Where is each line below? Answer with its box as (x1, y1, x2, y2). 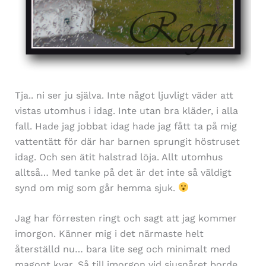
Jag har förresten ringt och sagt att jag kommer (14, 213, 237, 224)
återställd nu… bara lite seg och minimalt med (14, 243, 230, 255)
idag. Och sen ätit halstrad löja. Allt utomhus (14, 151, 223, 163)
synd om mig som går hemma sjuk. (14, 182, 178, 194)
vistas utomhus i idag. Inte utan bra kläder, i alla (14, 104, 238, 116)
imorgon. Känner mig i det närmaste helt (14, 228, 204, 240)
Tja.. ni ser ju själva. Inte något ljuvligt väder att (14, 89, 233, 101)
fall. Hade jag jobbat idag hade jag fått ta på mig (14, 120, 237, 132)
